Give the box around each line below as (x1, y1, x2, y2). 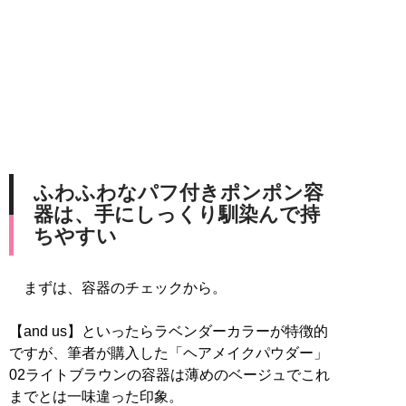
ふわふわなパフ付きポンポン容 (34, 180, 324, 204)
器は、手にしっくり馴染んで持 (34, 202, 320, 226)
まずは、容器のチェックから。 (9, 279, 227, 295)
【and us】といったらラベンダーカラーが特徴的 (9, 323, 328, 339)
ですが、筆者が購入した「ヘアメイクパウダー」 (9, 344, 328, 361)
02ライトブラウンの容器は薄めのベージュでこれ (9, 366, 330, 382)
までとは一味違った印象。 (9, 388, 183, 404)
